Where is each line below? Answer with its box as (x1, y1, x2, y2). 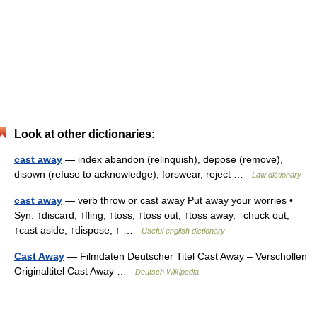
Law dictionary (252, 170, 301, 179)
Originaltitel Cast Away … (14, 265, 135, 277)
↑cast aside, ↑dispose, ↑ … (14, 224, 142, 236)
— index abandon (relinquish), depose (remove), (62, 153, 283, 165)
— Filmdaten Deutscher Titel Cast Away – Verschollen (64, 250, 307, 262)
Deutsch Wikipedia (135, 267, 199, 276)
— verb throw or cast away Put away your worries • (62, 194, 293, 206)
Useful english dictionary (142, 226, 225, 235)
